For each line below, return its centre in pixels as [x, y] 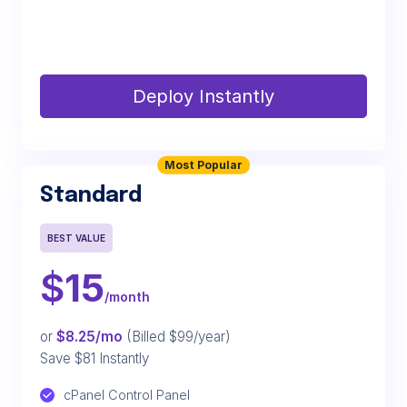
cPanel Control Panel [127, 395]
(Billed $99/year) [177, 337]
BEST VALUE [76, 238]
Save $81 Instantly [94, 358]
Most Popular [203, 165]
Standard [91, 196]
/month [127, 297]
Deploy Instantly [203, 96]
